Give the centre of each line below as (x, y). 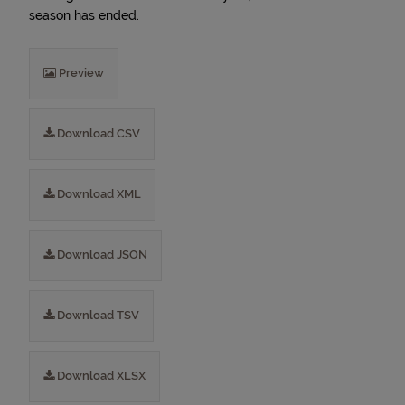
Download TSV (97, 315)
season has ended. (84, 15)
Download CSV (97, 133)
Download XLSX (100, 376)
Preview (80, 73)
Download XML (98, 194)
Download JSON (101, 254)
